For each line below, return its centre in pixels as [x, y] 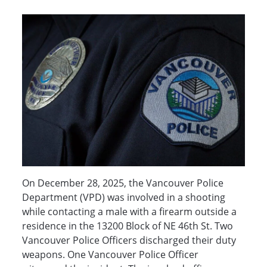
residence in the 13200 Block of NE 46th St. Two [128, 226]
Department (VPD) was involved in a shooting [124, 197]
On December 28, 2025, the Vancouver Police [123, 183]
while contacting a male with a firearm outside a [130, 211]
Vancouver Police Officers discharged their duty [129, 240]
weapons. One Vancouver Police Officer [111, 254]
